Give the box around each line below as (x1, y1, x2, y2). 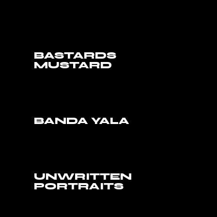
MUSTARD (34, 60, 112, 71)
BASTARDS (34, 50, 117, 62)
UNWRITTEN (34, 171, 132, 183)
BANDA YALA (34, 115, 130, 127)
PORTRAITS (34, 181, 124, 192)
